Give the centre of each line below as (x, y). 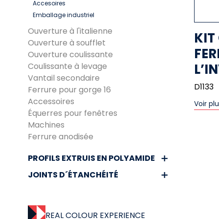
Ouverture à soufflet (67, 43)
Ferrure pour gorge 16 (69, 90)
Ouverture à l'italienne (70, 31)
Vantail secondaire (64, 78)
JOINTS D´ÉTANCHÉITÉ (73, 175)
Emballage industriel (64, 15)
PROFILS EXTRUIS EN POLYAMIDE (91, 158)
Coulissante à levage (67, 66)
